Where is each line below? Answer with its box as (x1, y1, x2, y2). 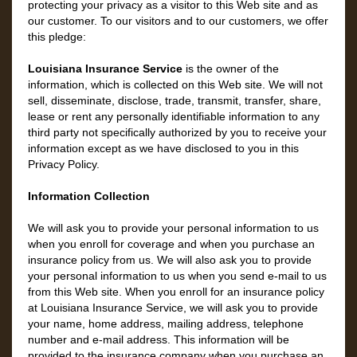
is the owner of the (182, 62, 279, 75)
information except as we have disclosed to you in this (28, 142, 299, 155)
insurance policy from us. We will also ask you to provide (28, 253, 312, 266)
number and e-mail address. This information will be (28, 333, 289, 346)
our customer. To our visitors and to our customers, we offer (28, 14, 328, 27)
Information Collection (28, 190, 150, 202)
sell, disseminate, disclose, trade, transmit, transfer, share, (28, 94, 321, 107)
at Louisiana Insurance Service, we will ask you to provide (28, 301, 318, 314)
